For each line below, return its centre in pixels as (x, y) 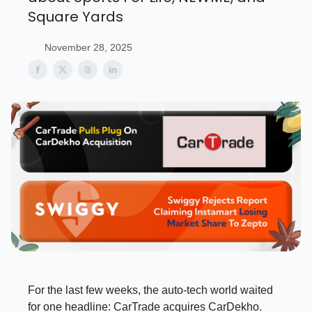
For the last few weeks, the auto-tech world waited (150, 290)
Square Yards (76, 17)
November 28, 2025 (88, 47)
